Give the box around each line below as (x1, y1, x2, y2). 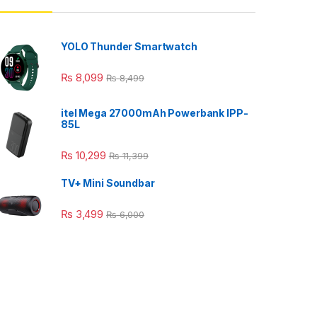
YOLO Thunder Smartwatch (61, 40, 197, 52)
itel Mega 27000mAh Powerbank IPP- (61, 106, 248, 119)
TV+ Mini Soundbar (61, 176, 155, 189)
